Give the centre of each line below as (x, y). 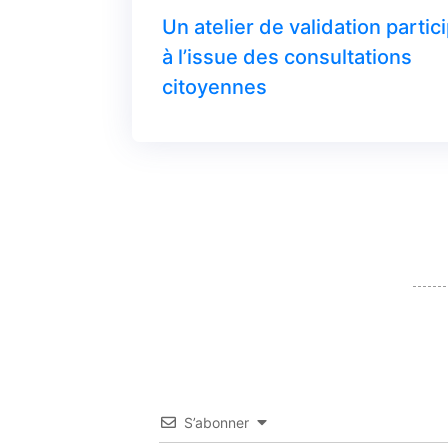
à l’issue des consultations (287, 56)
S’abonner (217, 422)
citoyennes (214, 86)
